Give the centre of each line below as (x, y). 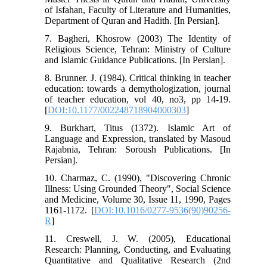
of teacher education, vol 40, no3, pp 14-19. (138, 99)
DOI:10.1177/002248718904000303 (117, 110)
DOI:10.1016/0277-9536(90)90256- (162, 210)
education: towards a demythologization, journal (138, 88)
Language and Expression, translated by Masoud (138, 138)
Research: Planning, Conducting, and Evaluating (138, 249)
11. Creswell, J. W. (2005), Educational (138, 238)
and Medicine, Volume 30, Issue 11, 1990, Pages (138, 199)
